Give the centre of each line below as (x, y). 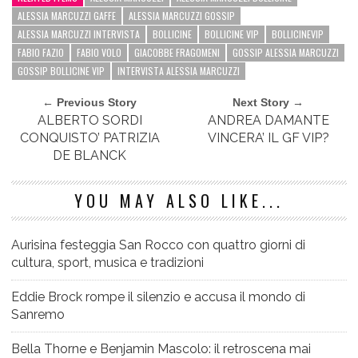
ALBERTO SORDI (89, 121)
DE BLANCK (90, 156)
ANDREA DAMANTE (268, 121)
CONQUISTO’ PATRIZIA (89, 138)
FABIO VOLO (99, 53)
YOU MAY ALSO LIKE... (179, 201)
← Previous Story (90, 103)
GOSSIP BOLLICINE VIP (61, 71)
